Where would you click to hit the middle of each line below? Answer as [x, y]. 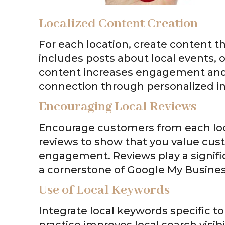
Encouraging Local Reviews [118, 107]
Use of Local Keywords [104, 190]
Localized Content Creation [118, 23]
